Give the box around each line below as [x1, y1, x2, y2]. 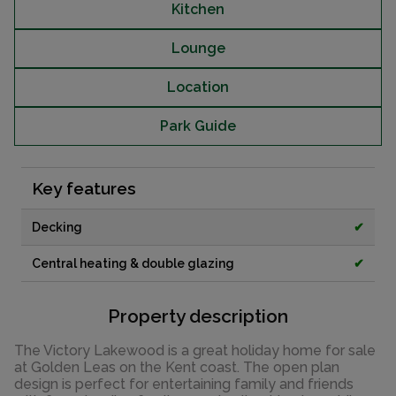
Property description [108, 304, 288, 327]
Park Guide [160, 118, 236, 135]
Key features [32, 179, 136, 199]
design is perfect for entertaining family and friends [14, 375, 354, 392]
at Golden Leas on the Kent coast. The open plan [14, 358, 339, 376]
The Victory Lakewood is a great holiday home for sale [14, 341, 376, 359]
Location [167, 79, 229, 96]
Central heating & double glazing [32, 256, 234, 271]
